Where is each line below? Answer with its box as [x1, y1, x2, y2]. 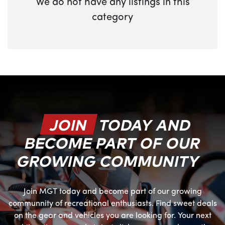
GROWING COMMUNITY [15, 150, 202, 171]
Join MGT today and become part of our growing [23, 188, 202, 196]
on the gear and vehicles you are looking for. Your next [14, 212, 211, 220]
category [92, 13, 133, 23]
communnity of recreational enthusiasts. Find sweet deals [8, 200, 217, 208]
